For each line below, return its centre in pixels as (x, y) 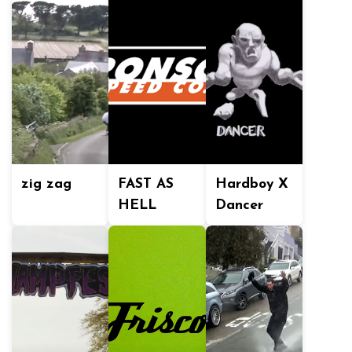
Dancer (239, 205)
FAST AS (146, 184)
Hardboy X (251, 184)
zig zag (46, 184)
